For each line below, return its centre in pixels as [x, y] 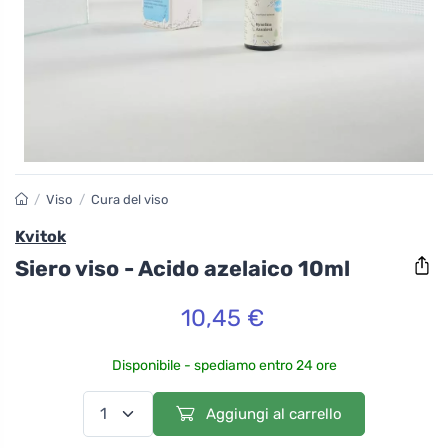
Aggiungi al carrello [272, 413]
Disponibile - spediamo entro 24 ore [224, 365]
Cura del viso [129, 199]
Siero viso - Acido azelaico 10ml [182, 268]
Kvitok [40, 236]
